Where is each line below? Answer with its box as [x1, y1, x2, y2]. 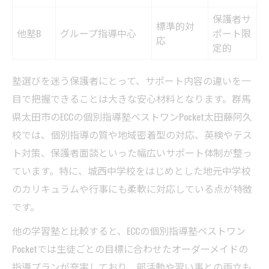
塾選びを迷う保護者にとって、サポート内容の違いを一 [12, 73, 251, 88]
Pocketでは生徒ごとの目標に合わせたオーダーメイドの [12, 241, 248, 256]
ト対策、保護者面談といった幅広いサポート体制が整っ [12, 145, 252, 160]
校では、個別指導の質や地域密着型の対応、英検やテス [12, 127, 252, 142]
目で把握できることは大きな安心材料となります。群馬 [12, 91, 251, 106]
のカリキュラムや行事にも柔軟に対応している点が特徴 [12, 181, 252, 196]
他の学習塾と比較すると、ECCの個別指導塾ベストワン [12, 223, 246, 238]
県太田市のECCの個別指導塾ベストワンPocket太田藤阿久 [12, 109, 252, 124]
